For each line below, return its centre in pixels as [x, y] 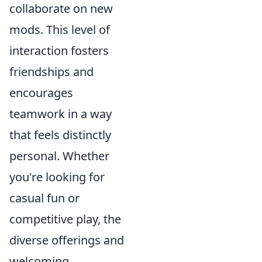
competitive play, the [65, 219]
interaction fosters [59, 50]
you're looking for [57, 177]
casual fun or [44, 198]
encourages [41, 92]
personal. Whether [59, 156]
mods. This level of [60, 29]
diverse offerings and [67, 240]
